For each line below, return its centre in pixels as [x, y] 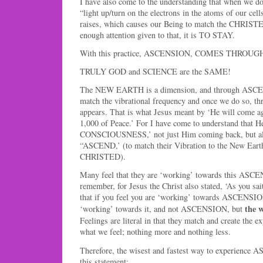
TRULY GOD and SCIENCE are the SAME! [155, 72]
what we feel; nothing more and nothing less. [155, 232]
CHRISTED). [103, 157]
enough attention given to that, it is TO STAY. [157, 35]
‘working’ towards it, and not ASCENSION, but [162, 209]
